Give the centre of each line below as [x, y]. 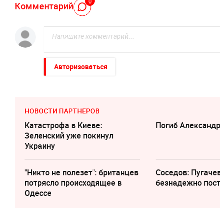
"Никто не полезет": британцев [82, 172]
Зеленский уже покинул [69, 135]
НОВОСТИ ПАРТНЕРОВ [62, 110]
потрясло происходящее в [73, 182]
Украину [40, 146]
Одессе [38, 193]
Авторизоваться [81, 66]
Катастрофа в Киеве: [63, 125]
